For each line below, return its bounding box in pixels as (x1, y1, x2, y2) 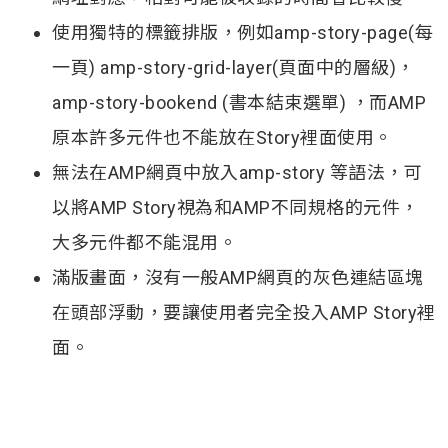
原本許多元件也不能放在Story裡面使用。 (52, 126, 393, 148)
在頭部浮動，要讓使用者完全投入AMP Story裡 (52, 301, 436, 323)
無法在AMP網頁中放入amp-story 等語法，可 (52, 161, 422, 183)
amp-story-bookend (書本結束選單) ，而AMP (52, 91, 426, 113)
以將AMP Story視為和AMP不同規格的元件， (52, 196, 419, 218)
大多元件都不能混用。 (52, 231, 237, 253)
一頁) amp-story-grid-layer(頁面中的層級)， (52, 56, 415, 78)
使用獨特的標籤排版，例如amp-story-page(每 (52, 21, 433, 43)
